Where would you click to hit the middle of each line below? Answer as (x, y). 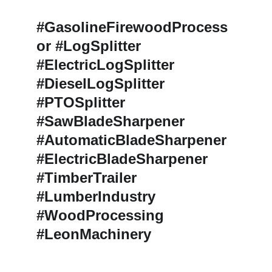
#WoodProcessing (102, 215)
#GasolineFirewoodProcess (132, 27)
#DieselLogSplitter (103, 83)
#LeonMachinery (94, 234)
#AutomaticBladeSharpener (134, 140)
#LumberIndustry (98, 196)
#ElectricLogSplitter (107, 65)
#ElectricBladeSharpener (124, 159)
